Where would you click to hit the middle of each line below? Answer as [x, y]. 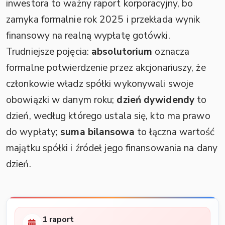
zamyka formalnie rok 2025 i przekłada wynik [103, 20]
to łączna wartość [175, 132]
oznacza [171, 52]
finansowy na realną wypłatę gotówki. [88, 36]
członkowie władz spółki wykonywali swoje [100, 84]
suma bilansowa [97, 132]
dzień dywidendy [155, 100]
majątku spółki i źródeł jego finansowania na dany [112, 148]
